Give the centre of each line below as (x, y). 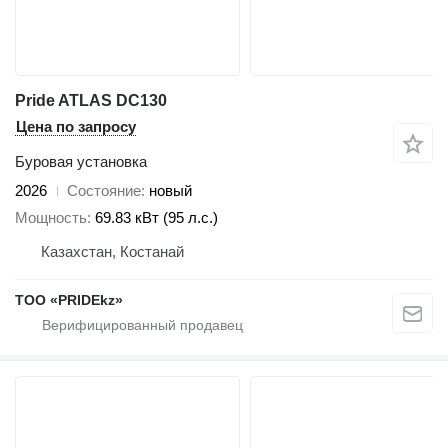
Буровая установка (81, 162)
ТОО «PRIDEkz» (69, 299)
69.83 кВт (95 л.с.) (156, 217)
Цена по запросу (76, 127)
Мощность (51, 217)
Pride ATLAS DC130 (91, 101)
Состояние (104, 191)
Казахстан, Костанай (112, 251)
